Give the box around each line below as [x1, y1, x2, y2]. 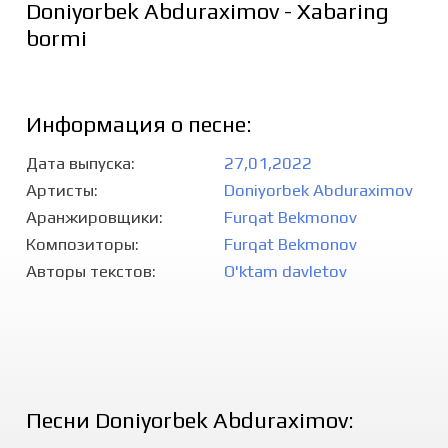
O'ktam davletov [223, 260, 347, 281]
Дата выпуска [25, 152, 131, 173]
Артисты [25, 179, 94, 200]
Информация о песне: [25, 110, 252, 137]
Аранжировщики [25, 206, 159, 227]
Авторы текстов [25, 260, 152, 281]
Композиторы [25, 233, 135, 254]
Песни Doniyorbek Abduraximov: [25, 407, 354, 434]
